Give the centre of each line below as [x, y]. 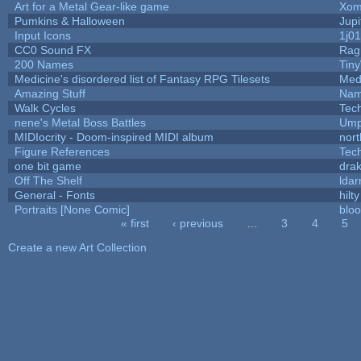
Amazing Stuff [50, 93]
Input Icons [42, 35]
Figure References [62, 151]
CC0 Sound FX [52, 50]
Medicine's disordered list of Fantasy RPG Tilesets [142, 79]
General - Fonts [54, 195]
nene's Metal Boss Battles [80, 122]
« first [135, 223]
